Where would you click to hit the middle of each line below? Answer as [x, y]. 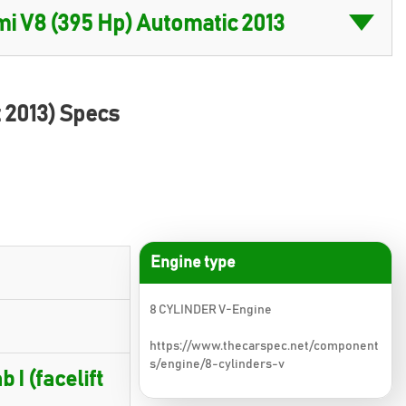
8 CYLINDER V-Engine [211, 310]
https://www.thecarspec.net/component [265, 346]
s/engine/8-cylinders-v [217, 364]
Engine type [193, 263]
